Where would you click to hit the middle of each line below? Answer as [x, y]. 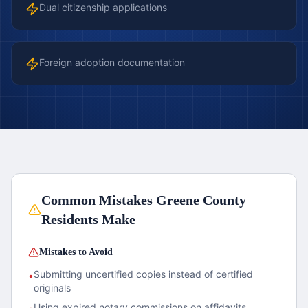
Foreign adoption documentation [112, 62]
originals [52, 288]
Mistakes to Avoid [76, 252]
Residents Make [88, 219]
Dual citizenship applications [103, 7]
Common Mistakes [98, 200]
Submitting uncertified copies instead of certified [143, 274]
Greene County [201, 200]
